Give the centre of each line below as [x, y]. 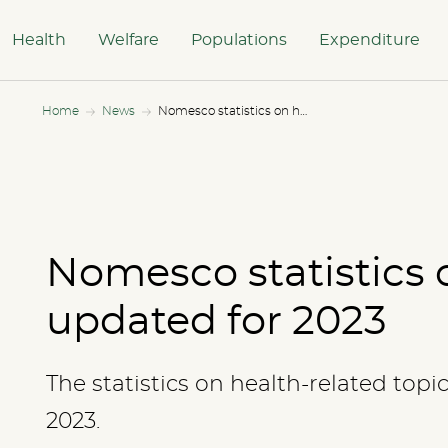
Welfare [128, 39]
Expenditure [369, 39]
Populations [239, 39]
